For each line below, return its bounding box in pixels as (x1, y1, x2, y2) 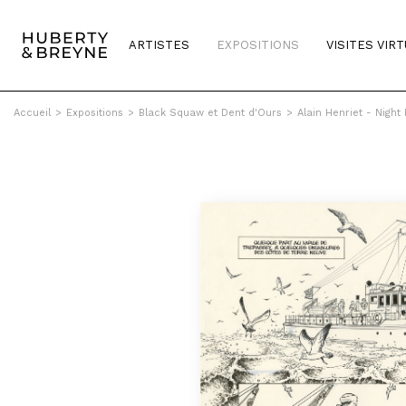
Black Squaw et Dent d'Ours (139, 107, 282, 119)
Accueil (14, 107, 51, 119)
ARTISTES (129, 38, 189, 52)
